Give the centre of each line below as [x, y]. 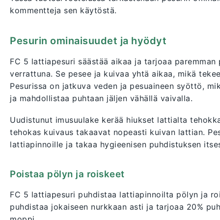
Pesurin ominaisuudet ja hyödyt [88, 41]
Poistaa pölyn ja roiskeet [67, 174]
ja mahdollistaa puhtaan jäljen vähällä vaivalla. [101, 98]
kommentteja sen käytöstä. [63, 11]
